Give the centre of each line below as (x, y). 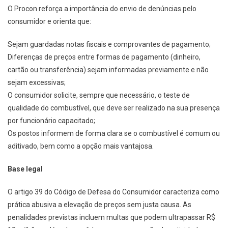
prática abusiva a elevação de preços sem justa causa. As (99, 204)
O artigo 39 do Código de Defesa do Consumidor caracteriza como (113, 192)
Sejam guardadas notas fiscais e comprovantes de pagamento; (109, 44)
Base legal (25, 169)
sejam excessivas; (37, 82)
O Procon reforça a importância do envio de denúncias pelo (102, 8)
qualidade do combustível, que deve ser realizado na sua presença (114, 108)
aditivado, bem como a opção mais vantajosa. (81, 146)
